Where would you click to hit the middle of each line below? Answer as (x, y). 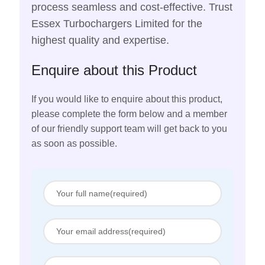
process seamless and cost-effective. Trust (132, 7)
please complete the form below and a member (129, 114)
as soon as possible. (74, 144)
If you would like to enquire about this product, (127, 99)
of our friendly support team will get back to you (129, 129)
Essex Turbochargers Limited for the (117, 24)
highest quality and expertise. (100, 41)
